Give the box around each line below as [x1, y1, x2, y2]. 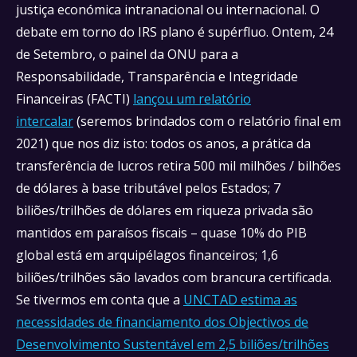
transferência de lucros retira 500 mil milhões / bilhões [16, 157, 341, 175]
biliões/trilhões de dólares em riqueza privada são [16, 202, 313, 219]
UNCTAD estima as [183, 291, 297, 308]
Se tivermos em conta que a [16, 291, 183, 308]
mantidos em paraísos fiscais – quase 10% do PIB [16, 224, 307, 241]
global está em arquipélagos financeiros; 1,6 [16, 246, 278, 264]
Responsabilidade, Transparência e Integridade [16, 68, 298, 85]
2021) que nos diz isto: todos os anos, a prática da [16, 135, 311, 152]
